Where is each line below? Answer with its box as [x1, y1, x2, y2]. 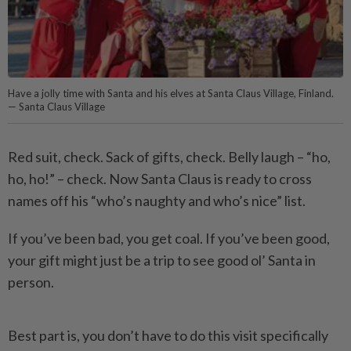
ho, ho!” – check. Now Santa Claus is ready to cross [8, 169, 312, 187]
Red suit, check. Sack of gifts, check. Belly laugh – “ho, [8, 147, 331, 165]
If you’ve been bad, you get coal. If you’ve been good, [8, 229, 330, 247]
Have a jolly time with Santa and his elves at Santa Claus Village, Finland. [8, 86, 334, 100]
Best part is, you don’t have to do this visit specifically [8, 326, 328, 344]
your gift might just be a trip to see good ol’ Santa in [8, 251, 316, 269]
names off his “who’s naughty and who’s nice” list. [8, 191, 306, 209]
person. [8, 273, 54, 291]
